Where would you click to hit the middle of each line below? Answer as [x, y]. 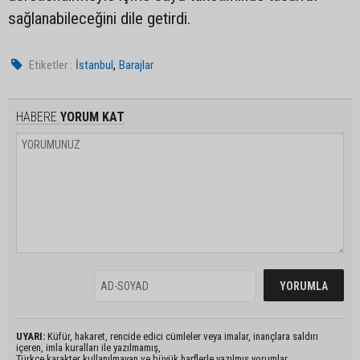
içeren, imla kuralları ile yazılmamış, [88, 348]
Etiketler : [51, 65]
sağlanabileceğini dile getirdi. [99, 18]
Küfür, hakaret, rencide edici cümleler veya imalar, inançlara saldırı [182, 336]
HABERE [37, 117]
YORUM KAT [91, 117]
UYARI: [31, 336]
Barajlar [137, 65]
